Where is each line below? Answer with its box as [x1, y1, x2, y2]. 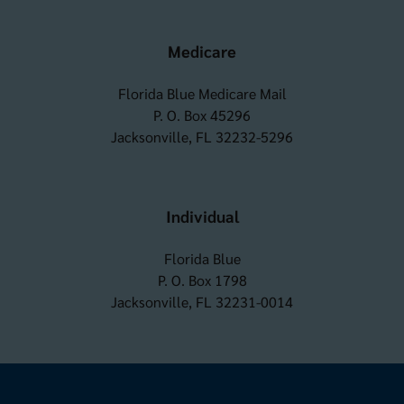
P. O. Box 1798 [157, 270, 247, 289]
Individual [165, 205, 239, 226]
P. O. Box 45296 [153, 105, 251, 124]
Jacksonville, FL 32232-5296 [111, 126, 293, 146]
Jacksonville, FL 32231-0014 [111, 291, 293, 311]
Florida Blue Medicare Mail [117, 83, 287, 103]
